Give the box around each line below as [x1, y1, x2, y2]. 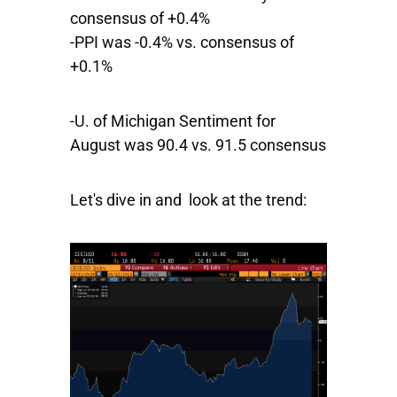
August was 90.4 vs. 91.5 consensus [70, 136, 326, 154]
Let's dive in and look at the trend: [70, 191, 307, 209]
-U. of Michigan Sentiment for [70, 112, 276, 130]
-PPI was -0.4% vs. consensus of [70, 33, 294, 51]
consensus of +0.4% [70, 9, 210, 27]
